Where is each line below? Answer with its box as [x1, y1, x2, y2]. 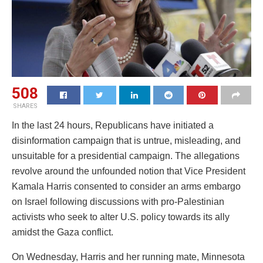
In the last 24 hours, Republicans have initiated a [12, 120, 214, 131]
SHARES [12, 102, 38, 110]
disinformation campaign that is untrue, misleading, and [12, 136, 241, 146]
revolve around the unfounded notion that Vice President [12, 166, 245, 177]
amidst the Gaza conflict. [12, 227, 113, 238]
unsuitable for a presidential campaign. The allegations [12, 151, 240, 161]
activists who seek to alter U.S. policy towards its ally [12, 212, 230, 222]
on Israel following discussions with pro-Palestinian [12, 197, 224, 207]
